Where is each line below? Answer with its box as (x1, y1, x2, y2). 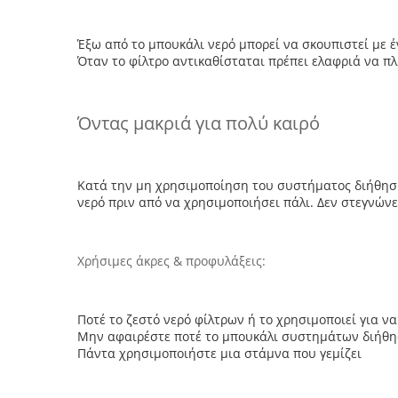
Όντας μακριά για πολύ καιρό (77, 111, 320, 135)
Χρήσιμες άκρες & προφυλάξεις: (77, 252, 266, 269)
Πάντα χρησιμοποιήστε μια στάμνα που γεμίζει (77, 345, 362, 362)
